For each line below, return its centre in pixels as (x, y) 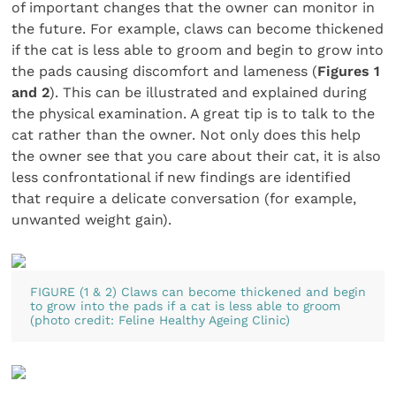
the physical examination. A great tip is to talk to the (194, 113)
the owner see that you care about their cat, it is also (197, 156)
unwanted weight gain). (92, 219)
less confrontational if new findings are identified (182, 177)
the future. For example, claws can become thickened (198, 28)
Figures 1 (349, 71)
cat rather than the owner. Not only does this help (187, 134)
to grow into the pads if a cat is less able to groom (185, 306)
